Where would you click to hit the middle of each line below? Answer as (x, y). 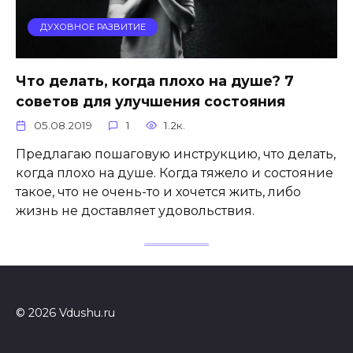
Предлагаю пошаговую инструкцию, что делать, (176, 154)
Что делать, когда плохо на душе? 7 (155, 81)
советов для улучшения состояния (150, 102)
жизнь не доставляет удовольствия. (135, 211)
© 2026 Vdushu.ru (65, 312)
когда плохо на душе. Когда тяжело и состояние (175, 173)
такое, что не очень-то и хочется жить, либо (158, 192)
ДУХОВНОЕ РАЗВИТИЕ (93, 27)
